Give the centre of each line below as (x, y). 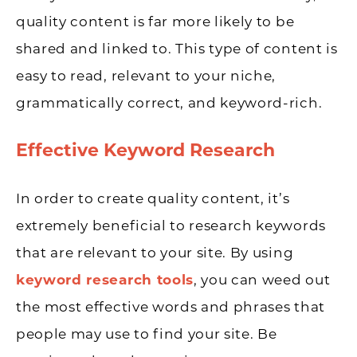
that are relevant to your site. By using (155, 253)
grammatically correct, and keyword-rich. (169, 104)
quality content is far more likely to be (155, 23)
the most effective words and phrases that (171, 308)
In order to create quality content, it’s (153, 199)
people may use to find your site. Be (147, 335)
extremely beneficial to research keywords (171, 226)
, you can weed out (262, 280)
